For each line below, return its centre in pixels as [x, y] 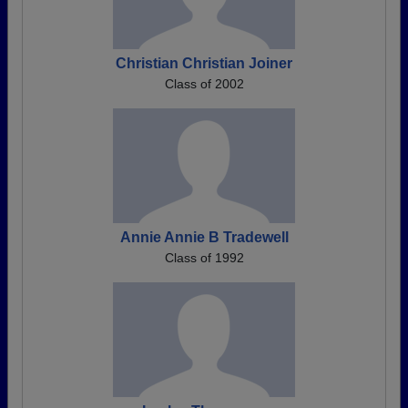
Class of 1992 [204, 258]
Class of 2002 [204, 84]
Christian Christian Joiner [204, 63]
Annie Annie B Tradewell [204, 237]
